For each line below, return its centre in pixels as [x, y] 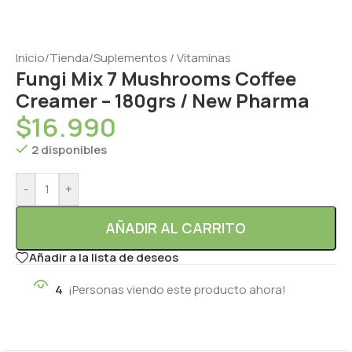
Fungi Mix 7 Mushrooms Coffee [156, 78]
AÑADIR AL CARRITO [176, 227]
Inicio [30, 57]
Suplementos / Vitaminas [162, 57]
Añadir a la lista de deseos [104, 258]
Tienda [69, 57]
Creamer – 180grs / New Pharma [163, 100]
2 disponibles [69, 149]
